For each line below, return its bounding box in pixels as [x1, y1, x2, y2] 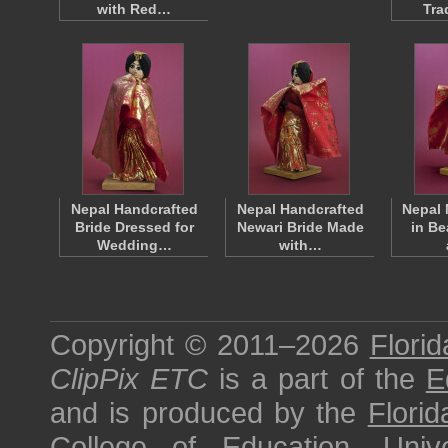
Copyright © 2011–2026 [50, 328, 370, 361]
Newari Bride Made [236, 219, 364, 235]
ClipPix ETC [50, 362, 209, 395]
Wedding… [96, 237, 172, 253]
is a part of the [208, 362, 426, 395]
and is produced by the [50, 396, 368, 429]
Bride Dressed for [74, 219, 194, 235]
